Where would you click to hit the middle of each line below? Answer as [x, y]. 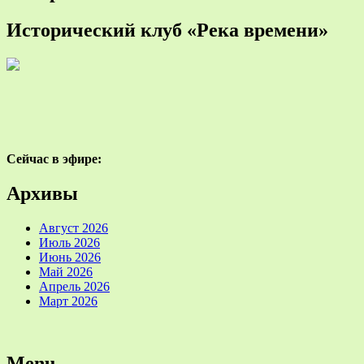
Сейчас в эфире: [54, 159]
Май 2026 [66, 272]
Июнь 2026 [70, 258]
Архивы [42, 194]
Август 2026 [74, 228]
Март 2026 [68, 301]
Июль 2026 [69, 243]
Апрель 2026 [74, 287]
